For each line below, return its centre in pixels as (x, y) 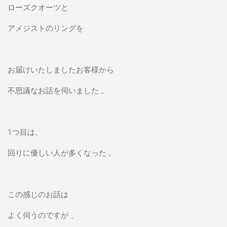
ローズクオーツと (38, 7)
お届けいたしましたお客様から (61, 70)
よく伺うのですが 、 (43, 215)
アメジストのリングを (46, 28)
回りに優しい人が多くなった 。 (62, 152)
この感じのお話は (38, 194)
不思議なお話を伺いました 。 (58, 90)
